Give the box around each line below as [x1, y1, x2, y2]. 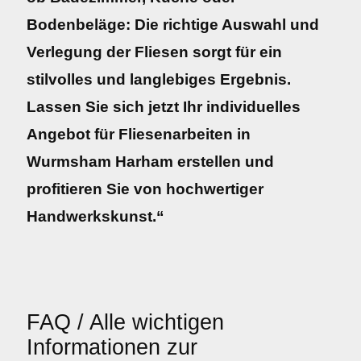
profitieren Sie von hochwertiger [27, 180, 263, 197]
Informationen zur [27, 335, 197, 359]
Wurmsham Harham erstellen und [27, 153, 274, 170]
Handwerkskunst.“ [27, 208, 164, 225]
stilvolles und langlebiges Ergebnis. [27, 71, 291, 88]
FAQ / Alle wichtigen [27, 310, 224, 334]
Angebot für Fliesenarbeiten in [27, 126, 251, 143]
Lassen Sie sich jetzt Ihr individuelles [27, 98, 301, 115]
